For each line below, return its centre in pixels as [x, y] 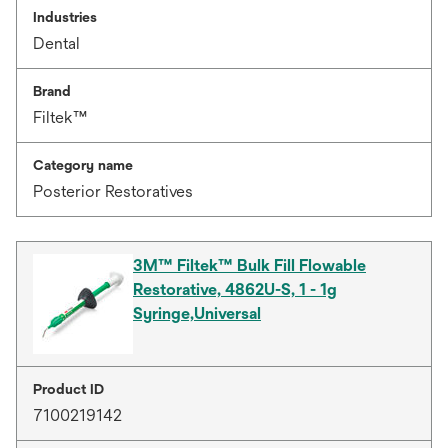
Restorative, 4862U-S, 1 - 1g [235, 289]
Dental [56, 43]
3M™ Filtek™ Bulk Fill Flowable [249, 265]
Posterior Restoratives [113, 191]
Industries [65, 17]
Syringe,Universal [197, 313]
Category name [83, 165]
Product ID [68, 389]
